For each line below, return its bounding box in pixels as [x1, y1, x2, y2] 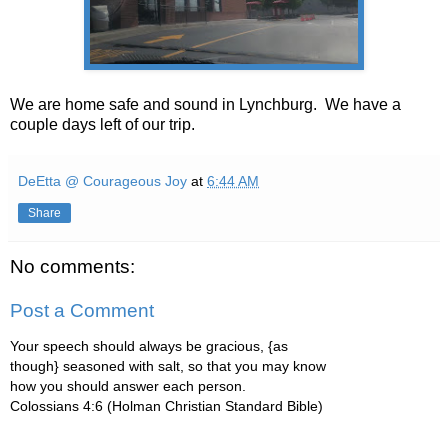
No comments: [10, 256, 135, 278]
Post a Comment [10, 299, 154, 321]
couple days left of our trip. [10, 116, 195, 134]
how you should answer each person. [10, 378, 246, 395]
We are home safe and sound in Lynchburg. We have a [10, 96, 401, 114]
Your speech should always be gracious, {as [10, 338, 288, 355]
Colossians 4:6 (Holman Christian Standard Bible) [10, 398, 323, 415]
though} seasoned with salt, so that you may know [10, 358, 326, 375]
